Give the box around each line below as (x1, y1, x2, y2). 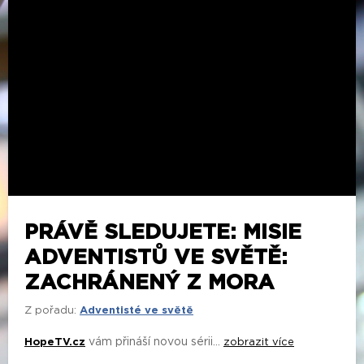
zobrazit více (223, 336, 294, 348)
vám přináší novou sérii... (85, 336, 223, 348)
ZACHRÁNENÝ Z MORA (24, 271, 275, 293)
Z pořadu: (24, 305, 76, 316)
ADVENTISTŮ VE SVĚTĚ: (24, 246, 288, 268)
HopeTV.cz (24, 336, 85, 348)
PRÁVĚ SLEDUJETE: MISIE (24, 221, 301, 243)
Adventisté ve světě (80, 305, 193, 316)
